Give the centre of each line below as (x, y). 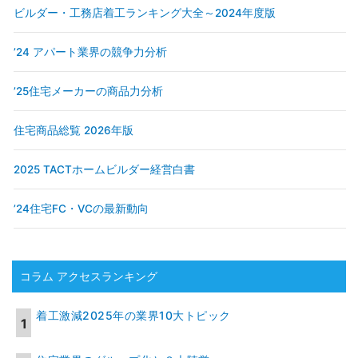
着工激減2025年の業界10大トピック (133, 316)
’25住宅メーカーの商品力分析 (88, 91)
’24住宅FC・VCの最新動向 (81, 209)
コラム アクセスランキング (89, 277)
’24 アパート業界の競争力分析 (90, 52)
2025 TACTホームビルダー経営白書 (104, 170)
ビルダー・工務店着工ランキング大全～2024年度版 (145, 13)
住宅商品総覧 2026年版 (74, 131)
